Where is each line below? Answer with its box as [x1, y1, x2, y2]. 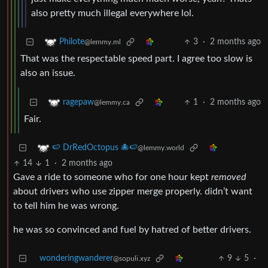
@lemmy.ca [94, 99, 130, 106]
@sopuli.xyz [113, 255, 150, 263]
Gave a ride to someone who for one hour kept [13, 172, 211, 182]
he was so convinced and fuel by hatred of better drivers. [13, 225, 251, 235]
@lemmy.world [138, 144, 184, 152]
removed [211, 172, 246, 182]
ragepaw [63, 98, 94, 107]
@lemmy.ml [84, 38, 121, 46]
